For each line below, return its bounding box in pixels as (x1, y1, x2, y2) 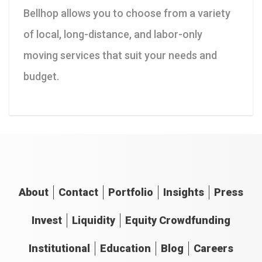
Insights (163, 186, 204, 198)
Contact (58, 186, 98, 198)
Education (100, 242, 151, 254)
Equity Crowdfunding (125, 214, 230, 226)
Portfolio (108, 186, 153, 198)
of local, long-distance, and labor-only (23, 28, 202, 40)
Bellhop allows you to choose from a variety (23, 7, 230, 19)
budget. (23, 70, 59, 82)
